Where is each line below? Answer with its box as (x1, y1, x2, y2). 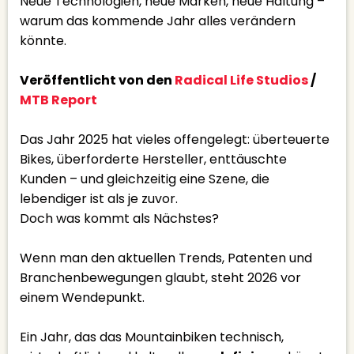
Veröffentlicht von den (20, 71, 175, 89)
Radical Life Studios (175, 71, 308, 89)
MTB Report (20, 91, 97, 109)
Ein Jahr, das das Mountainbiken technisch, (20, 328, 284, 346)
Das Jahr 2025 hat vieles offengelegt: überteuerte (20, 130, 330, 149)
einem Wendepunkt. (20, 288, 145, 307)
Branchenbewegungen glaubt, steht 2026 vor (20, 269, 301, 287)
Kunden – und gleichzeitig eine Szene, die (20, 170, 269, 188)
